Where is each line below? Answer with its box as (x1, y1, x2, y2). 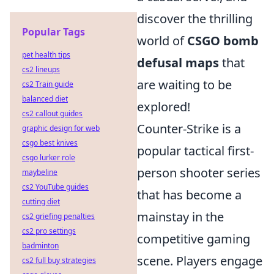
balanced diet (22, 94, 68, 104)
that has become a (137, 187, 242, 204)
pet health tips (22, 50, 70, 60)
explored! (137, 98, 190, 116)
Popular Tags (22, 25, 85, 39)
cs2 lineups (22, 64, 60, 75)
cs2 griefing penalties (22, 211, 95, 221)
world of (137, 32, 187, 50)
